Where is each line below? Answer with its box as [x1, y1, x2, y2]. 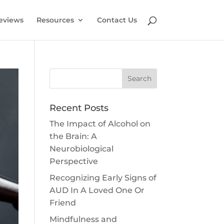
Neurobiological [49, 144, 113, 153]
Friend [49, 198, 76, 207]
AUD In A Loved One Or [49, 185, 144, 195]
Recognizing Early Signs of [49, 173, 156, 182]
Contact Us [96, 15, 137, 24]
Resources [36, 15, 74, 24]
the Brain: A [49, 131, 97, 141]
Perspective [49, 156, 98, 166]
